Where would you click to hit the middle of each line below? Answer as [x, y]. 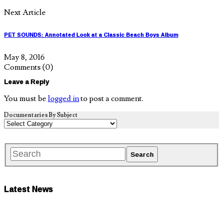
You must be [26, 98]
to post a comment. [111, 98]
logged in [63, 98]
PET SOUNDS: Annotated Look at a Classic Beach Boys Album [91, 35]
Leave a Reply [26, 81]
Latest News [28, 189]
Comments [23, 67]
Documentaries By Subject [41, 115]
